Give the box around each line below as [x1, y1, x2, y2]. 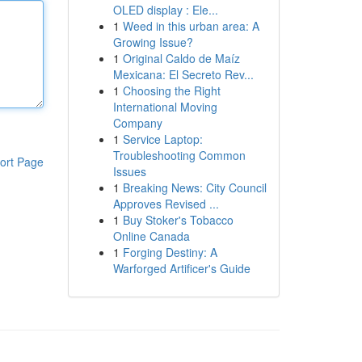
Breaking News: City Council [122, 179, 267, 196]
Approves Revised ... [112, 196, 219, 212]
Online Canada [112, 228, 190, 244]
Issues [112, 163, 146, 179]
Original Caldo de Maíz [122, 50, 240, 66]
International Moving [112, 99, 217, 115]
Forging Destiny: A [122, 244, 217, 260]
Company [112, 115, 162, 131]
